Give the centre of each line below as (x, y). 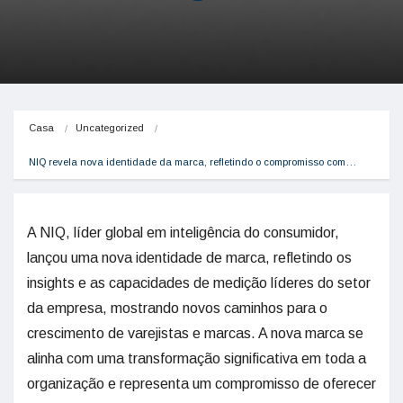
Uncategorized (110, 128)
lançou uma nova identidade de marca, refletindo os (189, 258)
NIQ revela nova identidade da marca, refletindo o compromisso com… (193, 162)
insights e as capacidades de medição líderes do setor (199, 283)
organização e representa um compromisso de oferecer (201, 384)
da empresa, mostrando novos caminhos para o (177, 308)
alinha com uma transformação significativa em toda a (197, 358)
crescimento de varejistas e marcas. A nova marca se (195, 333)
